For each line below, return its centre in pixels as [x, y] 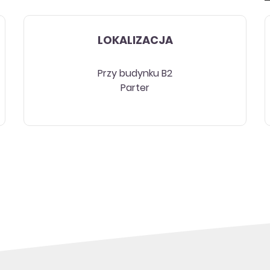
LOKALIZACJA [135, 41]
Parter [135, 88]
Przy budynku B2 [135, 74]
